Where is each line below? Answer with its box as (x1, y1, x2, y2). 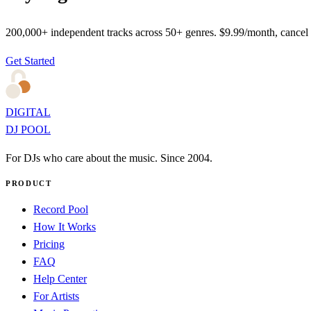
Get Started (6, 54, 55, 67)
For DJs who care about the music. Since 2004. (6, 151, 212, 164)
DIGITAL (6, 106, 51, 118)
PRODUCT (6, 178, 52, 187)
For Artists (33, 289, 79, 302)
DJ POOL (6, 123, 51, 135)
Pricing (33, 237, 65, 250)
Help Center (33, 272, 87, 285)
